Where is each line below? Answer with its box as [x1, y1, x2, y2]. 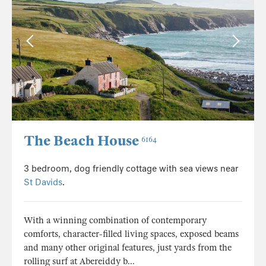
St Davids [24, 177, 62, 188]
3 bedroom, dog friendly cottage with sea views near [24, 163, 239, 175]
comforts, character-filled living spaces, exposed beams [24, 229, 239, 240]
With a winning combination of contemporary [24, 215, 207, 226]
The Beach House [24, 132, 139, 150]
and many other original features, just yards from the [24, 242, 232, 254]
